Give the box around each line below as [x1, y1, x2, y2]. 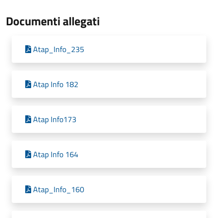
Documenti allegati [6, 12, 100, 30]
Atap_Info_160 [33, 183, 84, 195]
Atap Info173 [33, 113, 76, 125]
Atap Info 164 [33, 148, 78, 160]
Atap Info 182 [33, 78, 78, 90]
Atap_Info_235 [33, 43, 84, 55]
